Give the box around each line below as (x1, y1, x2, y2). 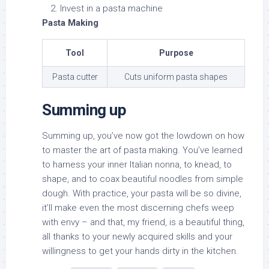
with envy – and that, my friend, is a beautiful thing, (42, 217, 244, 228)
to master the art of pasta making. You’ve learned (42, 145, 243, 156)
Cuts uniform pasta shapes (124, 72, 228, 82)
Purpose (159, 48, 193, 58)
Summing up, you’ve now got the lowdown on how (42, 130, 244, 142)
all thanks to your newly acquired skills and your (42, 231, 232, 243)
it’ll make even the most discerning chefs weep (42, 202, 234, 214)
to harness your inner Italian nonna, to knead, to (42, 159, 232, 171)
